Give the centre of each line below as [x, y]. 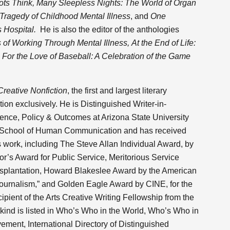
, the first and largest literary [117, 91]
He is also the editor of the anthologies [108, 30]
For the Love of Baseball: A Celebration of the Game [96, 56]
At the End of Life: [164, 43]
